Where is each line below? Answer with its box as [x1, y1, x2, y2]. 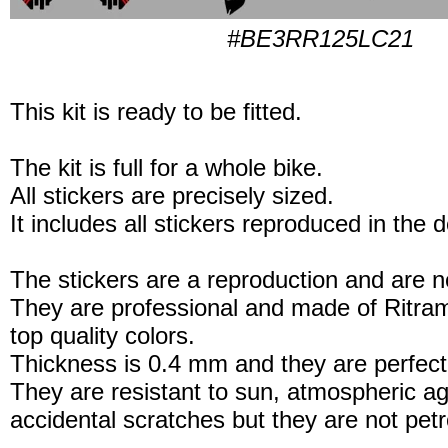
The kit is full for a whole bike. [10, 154, 323, 182]
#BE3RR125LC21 [226, 25, 414, 53]
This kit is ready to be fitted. [10, 98, 302, 126]
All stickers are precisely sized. [10, 182, 334, 210]
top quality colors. [10, 322, 195, 350]
